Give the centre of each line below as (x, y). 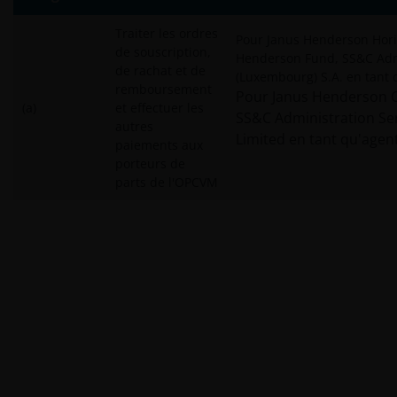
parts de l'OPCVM (167, 182)
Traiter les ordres (167, 33)
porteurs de (150, 163)
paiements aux (159, 145)
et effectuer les (160, 108)
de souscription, (163, 52)
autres (134, 126)
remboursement (163, 89)
